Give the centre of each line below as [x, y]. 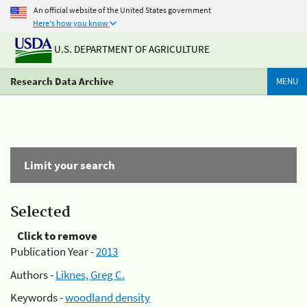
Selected [40, 212]
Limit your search [70, 165]
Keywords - [38, 297]
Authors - [33, 274]
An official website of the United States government [122, 10]
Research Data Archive [62, 81]
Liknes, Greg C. [90, 274]
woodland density [108, 297]
